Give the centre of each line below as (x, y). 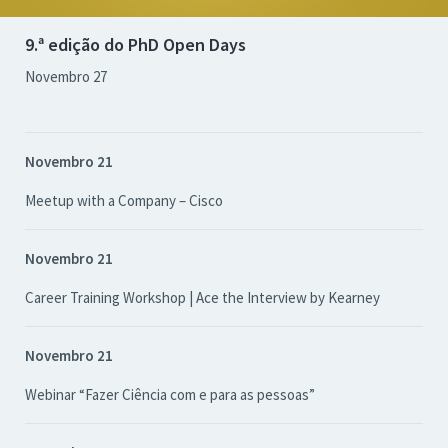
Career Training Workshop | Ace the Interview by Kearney (202, 297)
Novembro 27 (66, 76)
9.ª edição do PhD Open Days (135, 44)
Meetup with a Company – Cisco (124, 200)
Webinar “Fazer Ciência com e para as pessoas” (170, 394)
